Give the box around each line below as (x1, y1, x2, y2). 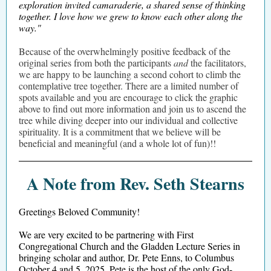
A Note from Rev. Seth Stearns (27, 171, 244, 196)
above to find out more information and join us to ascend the (19, 102, 246, 115)
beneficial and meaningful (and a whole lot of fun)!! (19, 137, 216, 149)
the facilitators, (188, 56, 246, 69)
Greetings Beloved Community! (19, 205, 140, 218)
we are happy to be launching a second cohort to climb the (19, 68, 241, 80)
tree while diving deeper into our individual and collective (19, 114, 238, 126)
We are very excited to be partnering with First (19, 228, 194, 241)
